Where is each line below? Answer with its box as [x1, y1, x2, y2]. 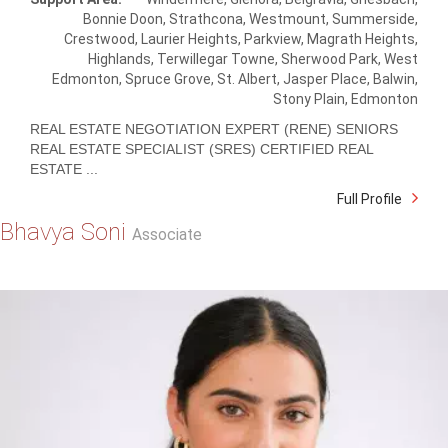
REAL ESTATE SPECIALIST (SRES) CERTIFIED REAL [30, 140, 373, 157]
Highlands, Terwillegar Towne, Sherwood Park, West [88, 50, 418, 67]
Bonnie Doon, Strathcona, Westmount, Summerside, [83, 10, 418, 27]
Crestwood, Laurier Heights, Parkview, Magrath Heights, [64, 30, 418, 47]
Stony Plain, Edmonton [273, 90, 418, 107]
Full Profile [337, 190, 402, 207]
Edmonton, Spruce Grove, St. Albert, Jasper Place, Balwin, [52, 70, 418, 87]
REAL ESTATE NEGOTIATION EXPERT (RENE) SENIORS [30, 120, 398, 137]
